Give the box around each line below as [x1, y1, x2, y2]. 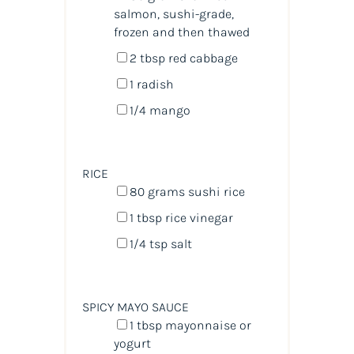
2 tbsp [129, 51, 165, 66]
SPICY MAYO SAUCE [81, 299, 189, 315]
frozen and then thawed [113, 24, 250, 40]
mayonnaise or [161, 318, 251, 333]
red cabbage [164, 51, 238, 66]
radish [133, 77, 174, 92]
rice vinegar [161, 210, 233, 226]
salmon [113, 6, 157, 22]
